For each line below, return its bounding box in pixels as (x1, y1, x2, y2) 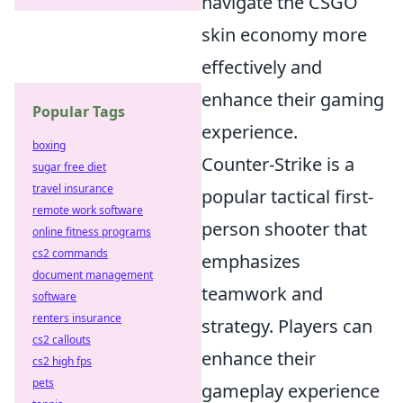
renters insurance (32, 310, 121, 326)
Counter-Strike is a (201, 152, 354, 176)
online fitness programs (32, 224, 151, 239)
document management (32, 267, 153, 282)
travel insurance (32, 181, 113, 196)
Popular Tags (32, 102, 125, 121)
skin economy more (201, 22, 367, 47)
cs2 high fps (32, 354, 92, 369)
